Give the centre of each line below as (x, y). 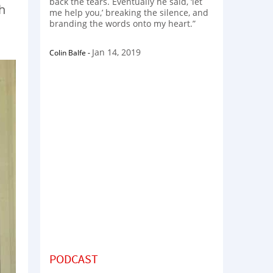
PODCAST (74, 258)
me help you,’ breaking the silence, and (129, 12)
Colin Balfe (68, 52)
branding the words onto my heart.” (122, 23)
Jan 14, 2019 (116, 52)
